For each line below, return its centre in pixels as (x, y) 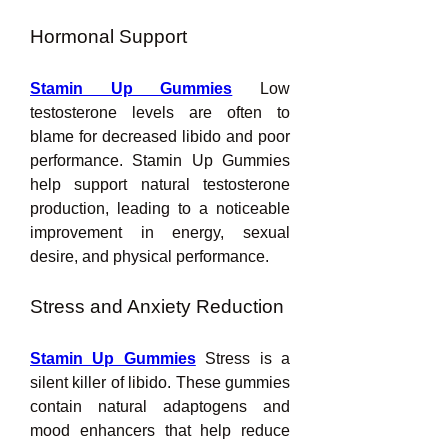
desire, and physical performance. (149, 256)
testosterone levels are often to (160, 112)
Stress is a (248, 358)
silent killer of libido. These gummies (160, 382)
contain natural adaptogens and (160, 406)
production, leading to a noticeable (160, 208)
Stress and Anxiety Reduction (157, 306)
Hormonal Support (108, 36)
